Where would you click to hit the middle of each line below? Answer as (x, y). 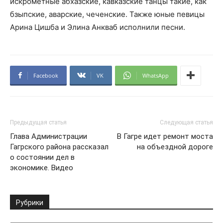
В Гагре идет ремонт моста (165, 136)
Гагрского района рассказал (59, 147)
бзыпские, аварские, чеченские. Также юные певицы (107, 14)
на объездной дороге (175, 147)
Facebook (46, 75)
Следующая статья (186, 122)
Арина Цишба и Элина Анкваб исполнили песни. (98, 27)
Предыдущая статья (38, 122)
